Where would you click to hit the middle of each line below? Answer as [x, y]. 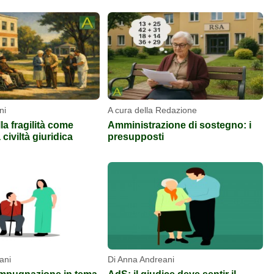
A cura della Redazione [152, 110]
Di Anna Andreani [141, 260]
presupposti [136, 136]
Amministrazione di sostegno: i [180, 124]
